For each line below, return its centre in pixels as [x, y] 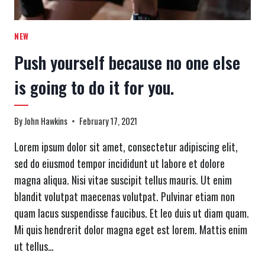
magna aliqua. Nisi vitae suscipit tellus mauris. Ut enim [123, 180]
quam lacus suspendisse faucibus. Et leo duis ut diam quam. [132, 213]
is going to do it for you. [94, 87]
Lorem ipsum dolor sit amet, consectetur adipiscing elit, [126, 147]
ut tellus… [34, 246]
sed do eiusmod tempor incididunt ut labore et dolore [119, 164]
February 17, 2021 [109, 121]
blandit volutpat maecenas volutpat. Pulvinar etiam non [125, 197]
